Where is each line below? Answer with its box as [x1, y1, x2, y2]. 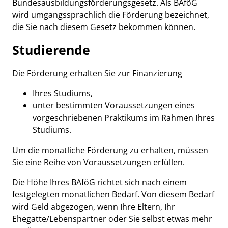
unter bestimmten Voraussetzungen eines [33, 100, 195, 111]
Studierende [12, 41, 90, 59]
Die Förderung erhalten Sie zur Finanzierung [12, 68, 182, 79]
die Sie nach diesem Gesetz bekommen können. [12, 21, 195, 33]
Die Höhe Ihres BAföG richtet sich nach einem [12, 177, 187, 188]
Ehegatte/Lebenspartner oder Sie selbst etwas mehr [12, 213, 212, 224]
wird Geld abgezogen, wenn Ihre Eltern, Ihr [12, 201, 175, 212]
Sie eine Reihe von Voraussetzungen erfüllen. [12, 157, 185, 168]
